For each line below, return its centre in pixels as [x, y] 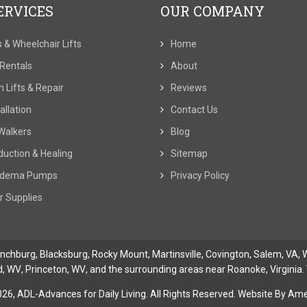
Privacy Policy [200, 175]
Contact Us [194, 110]
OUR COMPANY [212, 11]
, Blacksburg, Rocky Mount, [94, 254]
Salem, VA [276, 254]
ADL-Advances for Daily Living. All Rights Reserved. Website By [152, 294]
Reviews [189, 88]
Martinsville [177, 254]
